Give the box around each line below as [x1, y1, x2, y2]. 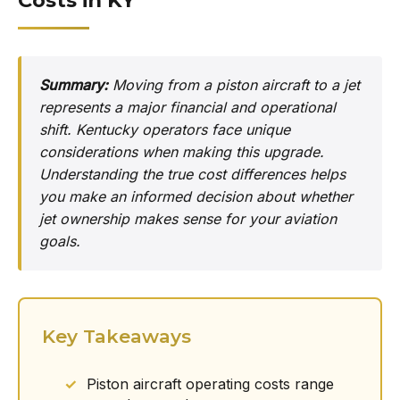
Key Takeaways [42, 325, 191, 347]
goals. [39, 232, 80, 250]
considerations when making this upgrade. [39, 143, 324, 161]
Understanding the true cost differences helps [39, 165, 346, 183]
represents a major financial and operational [39, 98, 336, 116]
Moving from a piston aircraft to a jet [108, 76, 360, 94]
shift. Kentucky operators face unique [39, 121, 290, 138]
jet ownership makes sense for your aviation [39, 210, 337, 228]
